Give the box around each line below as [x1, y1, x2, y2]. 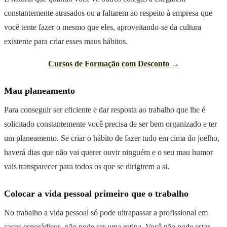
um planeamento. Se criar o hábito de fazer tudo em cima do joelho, [4, 133, 219, 142]
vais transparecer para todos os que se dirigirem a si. [4, 162, 169, 171]
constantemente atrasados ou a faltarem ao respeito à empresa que [4, 8, 212, 17]
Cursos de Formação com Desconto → [48, 59, 179, 68]
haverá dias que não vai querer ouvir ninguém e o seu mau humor [4, 147, 213, 157]
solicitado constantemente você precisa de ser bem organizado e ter [4, 119, 217, 128]
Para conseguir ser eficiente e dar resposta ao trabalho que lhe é [4, 105, 205, 114]
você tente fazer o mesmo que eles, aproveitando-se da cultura [4, 22, 201, 31]
